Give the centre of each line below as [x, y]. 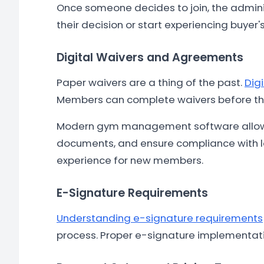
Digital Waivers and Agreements [150, 57]
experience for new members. [130, 160]
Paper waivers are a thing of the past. [151, 82]
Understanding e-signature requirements [160, 218]
